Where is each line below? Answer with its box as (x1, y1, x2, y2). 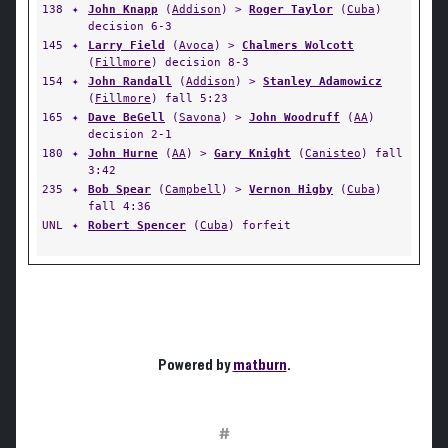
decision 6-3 (88, 19, 172, 33)
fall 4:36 (88, 199, 151, 213)
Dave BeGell (88, 110, 165, 124)
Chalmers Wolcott (242, 38, 354, 52)
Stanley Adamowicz (263, 74, 382, 88)
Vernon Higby (249, 182, 333, 196)
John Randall (88, 74, 172, 88)
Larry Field (88, 38, 165, 52)
